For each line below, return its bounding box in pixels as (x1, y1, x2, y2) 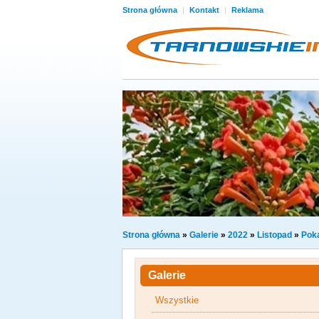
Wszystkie (155, 295, 199, 305)
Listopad (257, 230, 292, 240)
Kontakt (189, 6, 221, 14)
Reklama (231, 6, 263, 14)
